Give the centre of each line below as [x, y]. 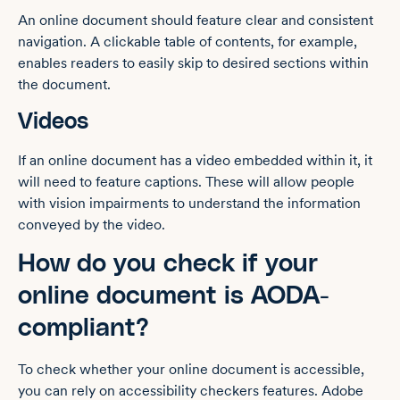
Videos [53, 121]
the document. [64, 85]
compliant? [83, 329]
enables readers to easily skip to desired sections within [193, 63]
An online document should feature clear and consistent [196, 21]
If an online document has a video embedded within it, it [195, 160]
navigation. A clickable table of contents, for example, [187, 42]
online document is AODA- [174, 297]
